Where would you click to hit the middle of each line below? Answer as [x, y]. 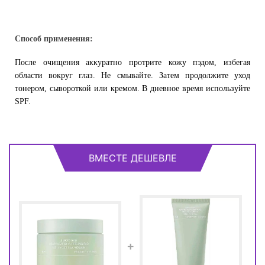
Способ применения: [54, 39]
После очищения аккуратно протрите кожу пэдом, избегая [132, 62]
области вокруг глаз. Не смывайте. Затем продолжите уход [132, 75]
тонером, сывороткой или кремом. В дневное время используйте [132, 88]
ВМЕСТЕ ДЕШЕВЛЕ [132, 158]
